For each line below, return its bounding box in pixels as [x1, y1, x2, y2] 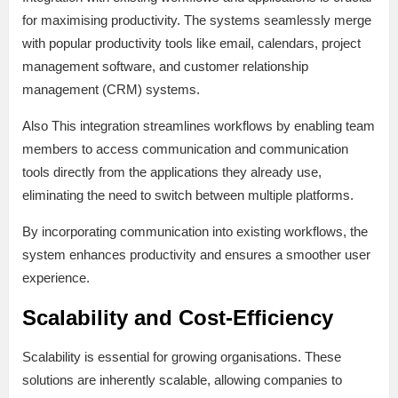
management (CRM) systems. [22, 82, 200, 98]
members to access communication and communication [22, 141, 348, 157]
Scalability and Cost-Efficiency [22, 306, 333, 330]
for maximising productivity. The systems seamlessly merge [22, 12, 371, 28]
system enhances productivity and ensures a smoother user [22, 247, 370, 263]
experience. [22, 270, 90, 286]
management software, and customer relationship [22, 59, 308, 75]
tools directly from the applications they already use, [22, 164, 322, 180]
